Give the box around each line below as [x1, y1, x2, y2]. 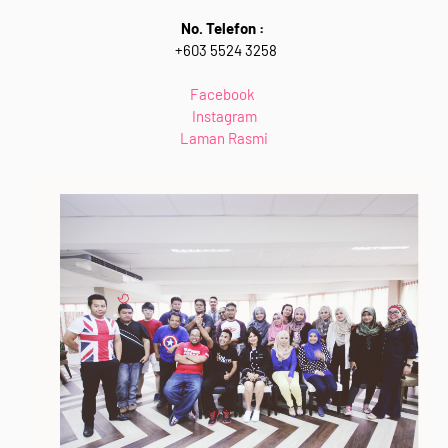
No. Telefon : [181, 18, 267, 37]
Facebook [190, 84, 258, 103]
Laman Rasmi [180, 128, 268, 147]
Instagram [191, 106, 257, 125]
